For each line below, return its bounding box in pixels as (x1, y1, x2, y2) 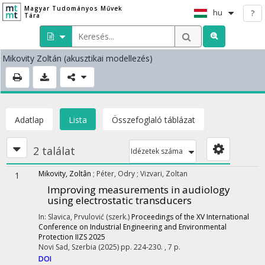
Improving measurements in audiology (47, 183, 230, 196)
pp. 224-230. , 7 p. (121, 242, 180, 252)
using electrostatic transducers (47, 193, 192, 207)
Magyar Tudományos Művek (24, 4, 122, 12)
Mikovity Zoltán (2, 53, 62, 64)
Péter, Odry (96, 169, 137, 179)
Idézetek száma (131, 146, 183, 156)
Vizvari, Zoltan (140, 169, 188, 179)
